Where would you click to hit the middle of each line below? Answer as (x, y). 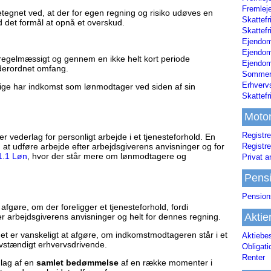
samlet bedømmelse (77, 263)
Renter (254, 257)
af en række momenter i (165, 263)
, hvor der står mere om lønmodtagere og (107, 156)
